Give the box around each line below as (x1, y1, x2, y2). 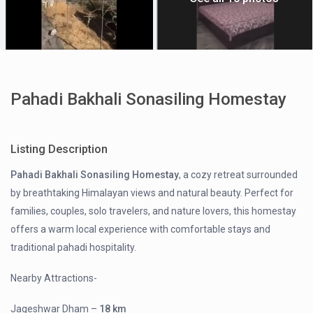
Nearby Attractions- (10, 272, 98, 284)
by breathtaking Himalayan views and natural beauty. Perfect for (10, 187, 294, 199)
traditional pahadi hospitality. (10, 242, 137, 254)
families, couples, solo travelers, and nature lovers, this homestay (10, 205, 297, 217)
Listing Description (10, 143, 108, 156)
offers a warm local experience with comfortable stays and (10, 224, 271, 235)
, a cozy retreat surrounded (179, 169, 298, 181)
